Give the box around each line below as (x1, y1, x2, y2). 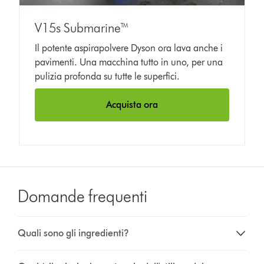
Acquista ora (105, 99, 158, 111)
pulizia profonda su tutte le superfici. (35, 71, 180, 82)
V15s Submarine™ (35, 20, 130, 37)
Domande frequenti (18, 186, 148, 207)
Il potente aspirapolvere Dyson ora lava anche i (35, 42, 223, 54)
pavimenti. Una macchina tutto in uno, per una (35, 57, 223, 68)
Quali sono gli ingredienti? (18, 227, 130, 239)
